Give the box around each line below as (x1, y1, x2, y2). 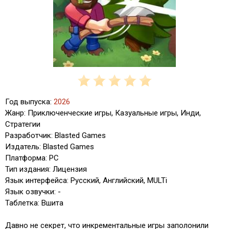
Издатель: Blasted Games (5, 142, 94, 151)
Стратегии (5, 120, 40, 129)
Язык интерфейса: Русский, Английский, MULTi (5, 176, 167, 185)
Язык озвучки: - (5, 187, 61, 196)
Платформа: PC (5, 153, 59, 163)
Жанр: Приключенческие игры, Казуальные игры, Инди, (5, 108, 201, 118)
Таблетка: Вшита (5, 198, 63, 208)
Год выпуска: (5, 97, 54, 106)
